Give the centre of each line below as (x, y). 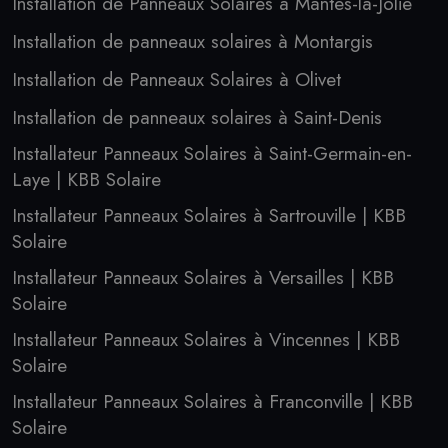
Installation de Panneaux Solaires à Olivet (176, 79)
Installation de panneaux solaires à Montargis (192, 41)
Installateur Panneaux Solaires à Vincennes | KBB (206, 339)
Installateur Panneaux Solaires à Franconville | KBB (212, 401)
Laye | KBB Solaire (86, 179)
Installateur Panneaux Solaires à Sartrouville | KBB (209, 215)
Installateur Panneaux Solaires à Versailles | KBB (203, 277)
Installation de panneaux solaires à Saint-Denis (197, 117)
